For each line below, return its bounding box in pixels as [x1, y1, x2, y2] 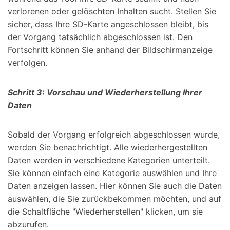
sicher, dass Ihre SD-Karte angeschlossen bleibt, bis [8, 18, 208, 29]
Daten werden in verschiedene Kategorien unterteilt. [8, 155, 210, 166]
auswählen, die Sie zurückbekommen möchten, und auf [8, 194, 221, 204]
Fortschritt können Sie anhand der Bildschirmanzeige [8, 44, 213, 55]
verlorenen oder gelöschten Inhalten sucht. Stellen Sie [8, 6, 216, 16]
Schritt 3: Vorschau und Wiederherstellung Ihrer [8, 87, 202, 98]
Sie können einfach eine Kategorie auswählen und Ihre [8, 168, 217, 179]
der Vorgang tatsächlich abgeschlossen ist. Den [8, 31, 193, 42]
